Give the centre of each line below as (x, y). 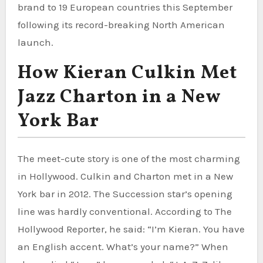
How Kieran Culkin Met (127, 73)
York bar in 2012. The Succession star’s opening (125, 193)
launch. (35, 42)
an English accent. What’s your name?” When (123, 246)
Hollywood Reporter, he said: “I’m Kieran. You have (131, 229)
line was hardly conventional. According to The (124, 211)
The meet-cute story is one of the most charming (129, 158)
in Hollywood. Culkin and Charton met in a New (125, 176)
